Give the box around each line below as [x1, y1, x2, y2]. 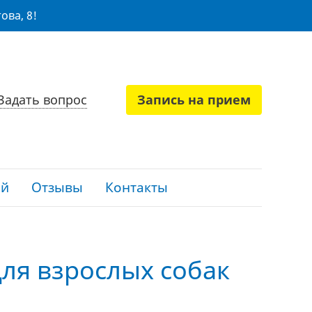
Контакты [105, 178, 168, 196]
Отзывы [31, 178, 83, 196]
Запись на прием [137, 91, 251, 108]
